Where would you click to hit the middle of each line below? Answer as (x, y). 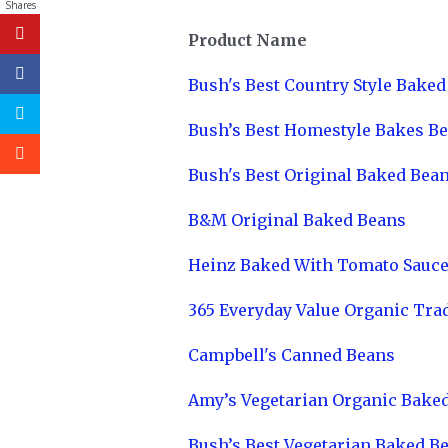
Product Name (247, 40)
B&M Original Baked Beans (297, 220)
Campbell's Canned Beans (291, 355)
